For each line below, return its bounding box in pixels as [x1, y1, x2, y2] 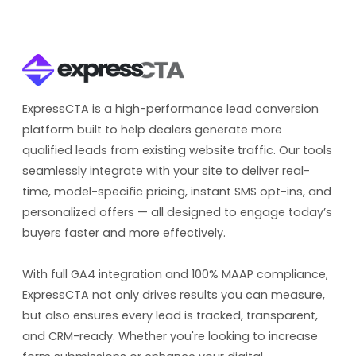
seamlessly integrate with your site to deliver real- [22, 162, 310, 179]
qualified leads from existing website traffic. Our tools [22, 141, 332, 158]
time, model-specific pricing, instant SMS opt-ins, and [22, 183, 331, 199]
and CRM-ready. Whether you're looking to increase [22, 327, 318, 344]
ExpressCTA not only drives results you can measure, [22, 286, 325, 303]
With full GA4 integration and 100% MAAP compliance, [22, 265, 328, 282]
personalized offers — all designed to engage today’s [22, 203, 332, 220]
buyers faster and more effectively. [22, 224, 226, 241]
